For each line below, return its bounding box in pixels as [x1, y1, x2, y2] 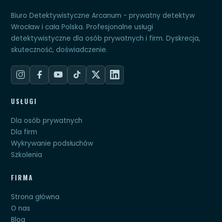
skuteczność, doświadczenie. [11, 45, 108, 55]
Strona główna [11, 192, 60, 202]
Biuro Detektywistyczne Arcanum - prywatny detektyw [11, 10, 195, 20]
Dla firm [11, 127, 38, 137]
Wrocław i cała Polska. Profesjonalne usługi [11, 22, 154, 32]
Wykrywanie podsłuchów [11, 138, 94, 148]
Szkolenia [11, 150, 43, 160]
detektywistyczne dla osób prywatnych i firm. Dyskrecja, [11, 33, 201, 43]
